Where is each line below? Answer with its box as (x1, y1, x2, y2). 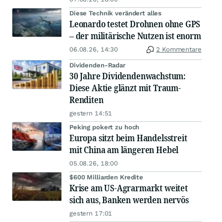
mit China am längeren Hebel (69, 144, 179, 156)
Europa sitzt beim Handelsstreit (69, 132, 187, 144)
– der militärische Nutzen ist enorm (69, 30, 201, 42)
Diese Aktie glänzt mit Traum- (69, 82, 181, 94)
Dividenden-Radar (69, 61, 125, 69)
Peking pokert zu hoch (69, 123, 140, 131)
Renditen (69, 94, 104, 106)
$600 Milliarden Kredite (69, 173, 144, 181)
